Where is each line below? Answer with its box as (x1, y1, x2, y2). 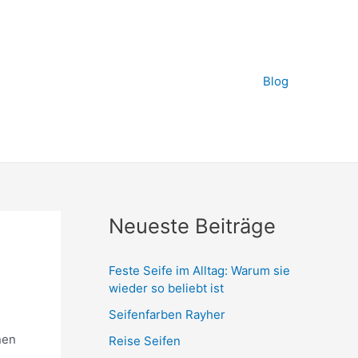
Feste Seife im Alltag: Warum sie (109, 262, 290, 278)
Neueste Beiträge (109, 213, 276, 238)
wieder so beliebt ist (109, 280, 224, 296)
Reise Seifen (109, 333, 181, 348)
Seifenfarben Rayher (109, 306, 225, 322)
